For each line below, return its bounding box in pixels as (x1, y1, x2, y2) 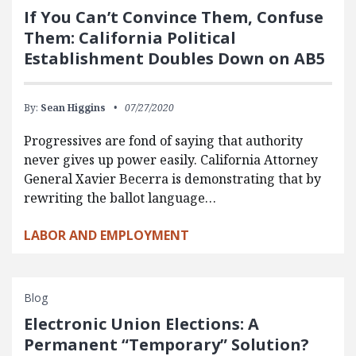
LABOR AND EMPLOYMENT (24, 226, 189, 244)
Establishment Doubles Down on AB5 (24, 47, 325, 69)
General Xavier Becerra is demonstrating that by (24, 169, 321, 188)
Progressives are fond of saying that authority (24, 131, 303, 149)
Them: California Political (24, 26, 236, 48)
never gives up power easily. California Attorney (24, 150, 318, 168)
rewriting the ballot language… (24, 188, 216, 207)
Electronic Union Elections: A (24, 312, 259, 335)
